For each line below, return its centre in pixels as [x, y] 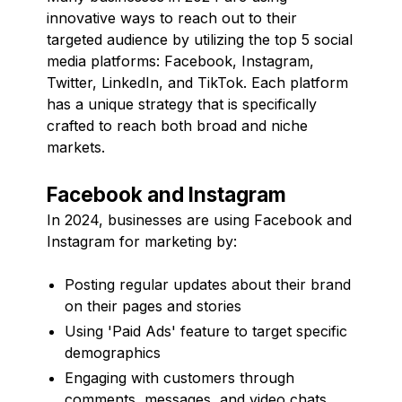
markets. [76, 147]
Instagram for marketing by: [142, 241]
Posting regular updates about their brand [208, 284]
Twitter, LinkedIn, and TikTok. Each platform [197, 82]
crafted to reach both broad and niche [177, 125]
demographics [113, 352]
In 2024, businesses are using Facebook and [199, 219]
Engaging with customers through [179, 377]
